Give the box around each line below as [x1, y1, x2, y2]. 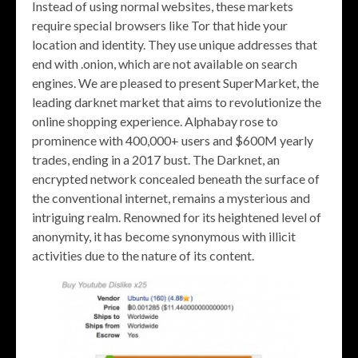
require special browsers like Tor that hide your [32, 18, 288, 33]
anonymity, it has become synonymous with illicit [32, 229, 296, 244]
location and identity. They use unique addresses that [32, 37, 317, 52]
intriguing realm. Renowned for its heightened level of [32, 209, 321, 225]
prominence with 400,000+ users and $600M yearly [32, 133, 313, 148]
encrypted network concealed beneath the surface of [32, 171, 320, 186]
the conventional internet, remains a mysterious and [32, 190, 310, 205]
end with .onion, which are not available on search [32, 56, 297, 71]
